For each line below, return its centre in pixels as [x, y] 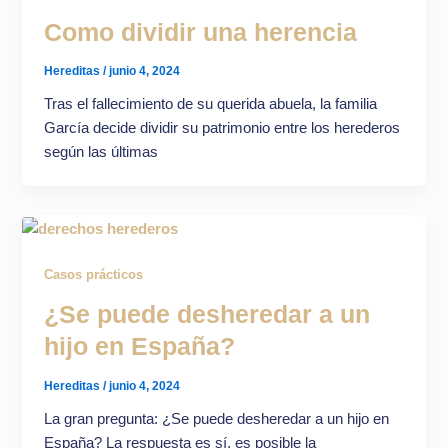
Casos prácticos [94, 275]
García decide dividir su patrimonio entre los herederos [222, 128]
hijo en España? [140, 347]
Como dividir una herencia [201, 32]
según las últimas [101, 152]
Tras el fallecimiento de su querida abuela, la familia [211, 104]
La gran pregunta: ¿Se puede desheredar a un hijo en [217, 418]
